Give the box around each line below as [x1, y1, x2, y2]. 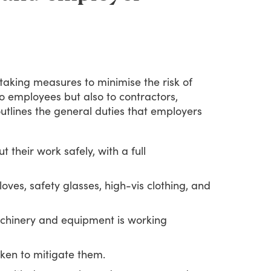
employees [8, 89, 61, 103]
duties [95, 103, 125, 117]
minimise [97, 74, 141, 88]
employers [151, 103, 202, 117]
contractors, [119, 89, 178, 103]
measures [33, 74, 82, 88]
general [54, 103, 92, 117]
